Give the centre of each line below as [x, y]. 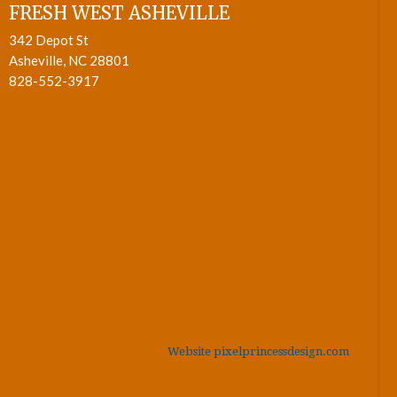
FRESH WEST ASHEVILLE [119, 13]
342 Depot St [48, 40]
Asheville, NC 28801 [69, 60]
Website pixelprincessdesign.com [258, 351]
